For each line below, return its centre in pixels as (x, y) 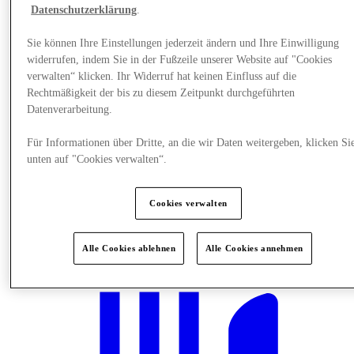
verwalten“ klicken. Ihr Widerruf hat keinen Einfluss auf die (162, 76)
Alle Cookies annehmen (254, 248)
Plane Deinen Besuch (92, 230)
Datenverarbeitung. (70, 109)
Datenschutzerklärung (84, 9)
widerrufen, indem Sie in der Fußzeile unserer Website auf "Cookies (180, 59)
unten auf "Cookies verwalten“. (97, 159)
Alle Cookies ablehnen (129, 248)
